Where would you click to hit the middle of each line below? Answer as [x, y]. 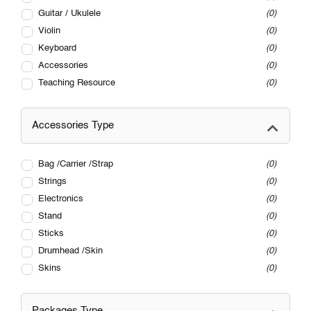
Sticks [51, 234]
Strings [52, 182]
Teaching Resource [77, 83]
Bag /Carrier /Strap [76, 165]
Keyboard [57, 49]
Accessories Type [73, 126]
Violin [49, 31]
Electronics [61, 199]
